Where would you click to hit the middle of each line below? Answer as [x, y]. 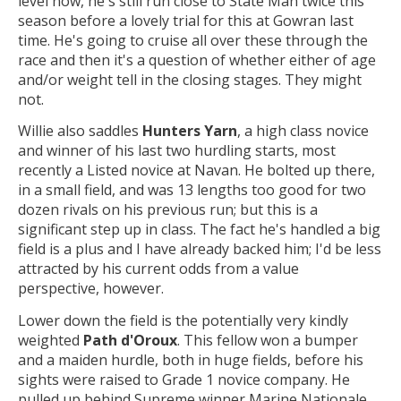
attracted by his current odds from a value [158, 269]
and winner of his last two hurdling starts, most [177, 151]
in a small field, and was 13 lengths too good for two [192, 190]
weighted [51, 340]
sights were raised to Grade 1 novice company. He [184, 379]
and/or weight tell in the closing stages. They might [190, 79]
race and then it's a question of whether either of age [197, 60]
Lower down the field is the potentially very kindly [183, 320]
